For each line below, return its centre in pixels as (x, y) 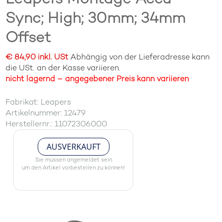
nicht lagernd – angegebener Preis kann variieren (97, 79)
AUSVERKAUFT (73, 147)
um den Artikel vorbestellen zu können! (74, 167)
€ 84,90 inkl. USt (37, 57)
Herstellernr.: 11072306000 (56, 124)
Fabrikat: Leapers (39, 102)
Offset (28, 37)
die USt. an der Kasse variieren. (63, 68)
